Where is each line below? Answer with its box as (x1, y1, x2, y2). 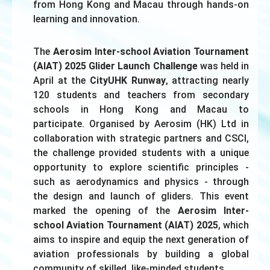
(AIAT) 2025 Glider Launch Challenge (33, 60, 198, 72)
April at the (33, 74, 90, 86)
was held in (197, 60, 250, 72)
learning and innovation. (33, 13, 140, 25)
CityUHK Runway (90, 74, 166, 86)
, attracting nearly (165, 74, 250, 86)
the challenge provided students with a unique (33, 146, 249, 159)
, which (218, 219, 250, 231)
